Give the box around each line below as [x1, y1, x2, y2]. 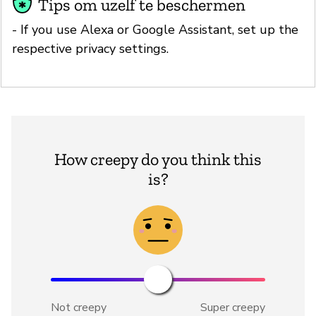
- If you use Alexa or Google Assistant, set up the [12, 20, 298, 38]
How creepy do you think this [54, 148, 262, 169]
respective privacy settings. [12, 39, 169, 57]
